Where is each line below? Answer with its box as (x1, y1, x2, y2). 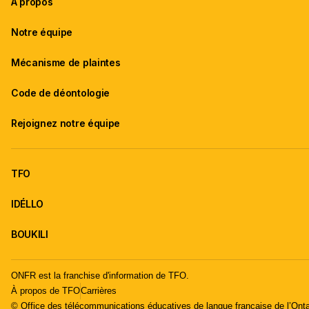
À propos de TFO (11, 285, 80, 296)
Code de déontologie (11, 87, 110, 99)
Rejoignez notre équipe (11, 117, 120, 130)
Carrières (81, 285, 117, 296)
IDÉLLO (11, 198, 44, 210)
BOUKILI (11, 228, 48, 241)
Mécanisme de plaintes (11, 57, 121, 69)
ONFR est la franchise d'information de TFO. (11, 270, 189, 281)
